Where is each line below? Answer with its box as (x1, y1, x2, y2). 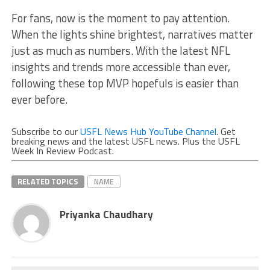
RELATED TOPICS (17, 175, 78, 187)
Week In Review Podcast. (11, 143, 114, 158)
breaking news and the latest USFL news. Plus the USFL (11, 133, 240, 148)
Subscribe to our (11, 124, 80, 139)
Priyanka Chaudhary (59, 206, 153, 222)
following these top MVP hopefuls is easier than (11, 74, 239, 92)
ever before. (11, 90, 67, 108)
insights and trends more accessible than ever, (11, 58, 230, 75)
